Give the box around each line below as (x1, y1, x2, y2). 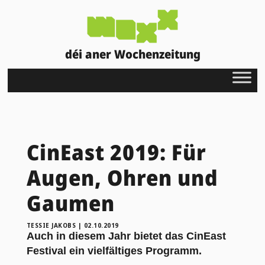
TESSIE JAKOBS (26, 221, 76, 230)
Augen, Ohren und (26, 163, 218, 192)
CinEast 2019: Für (26, 137, 206, 167)
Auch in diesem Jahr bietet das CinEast (26, 230, 226, 242)
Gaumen (26, 188, 115, 218)
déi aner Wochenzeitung (64, 46, 201, 62)
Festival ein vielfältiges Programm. (26, 244, 202, 257)
